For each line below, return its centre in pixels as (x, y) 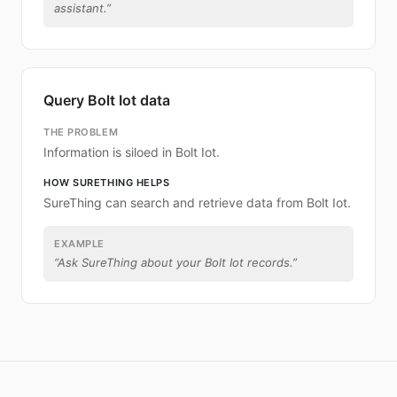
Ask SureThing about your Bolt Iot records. (175, 262)
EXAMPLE (79, 244)
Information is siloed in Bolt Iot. (132, 152)
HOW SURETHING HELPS (107, 183)
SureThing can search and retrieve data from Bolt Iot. (197, 202)
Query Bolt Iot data (107, 100)
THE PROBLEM (81, 132)
